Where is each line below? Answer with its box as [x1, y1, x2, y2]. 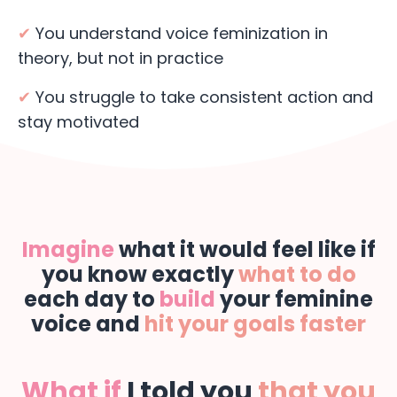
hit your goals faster [144, 309, 366, 339]
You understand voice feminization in [31, 22, 328, 45]
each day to [24, 284, 160, 315]
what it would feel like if [113, 235, 376, 265]
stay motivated [18, 111, 139, 134]
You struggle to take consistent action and [31, 86, 373, 109]
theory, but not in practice [18, 47, 223, 70]
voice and [31, 309, 144, 339]
